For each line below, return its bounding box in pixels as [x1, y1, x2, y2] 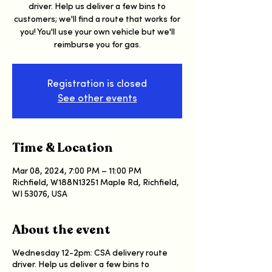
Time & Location [12, 139, 113, 156]
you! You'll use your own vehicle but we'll [19, 27, 175, 37]
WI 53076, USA [12, 189, 67, 199]
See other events [57, 92, 137, 104]
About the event [12, 221, 110, 238]
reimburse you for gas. [53, 39, 141, 50]
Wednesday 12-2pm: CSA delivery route [12, 248, 168, 258]
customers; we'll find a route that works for [14, 14, 180, 24]
